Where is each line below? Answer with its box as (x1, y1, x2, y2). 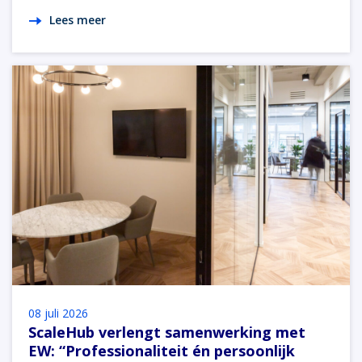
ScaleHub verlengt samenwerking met (28, 322, 305, 342)
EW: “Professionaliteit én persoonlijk (28, 340, 295, 360)
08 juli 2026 (28, 305, 88, 321)
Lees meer (49, 12, 106, 28)
